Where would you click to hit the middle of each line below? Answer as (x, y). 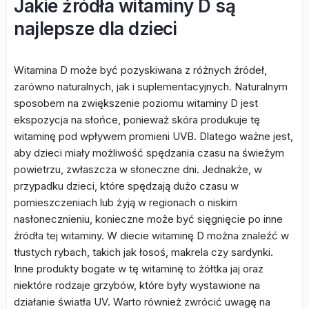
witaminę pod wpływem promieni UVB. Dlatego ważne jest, (153, 136)
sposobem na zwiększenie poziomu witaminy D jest (136, 103)
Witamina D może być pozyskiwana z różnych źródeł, (140, 70)
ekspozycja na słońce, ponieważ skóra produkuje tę (137, 120)
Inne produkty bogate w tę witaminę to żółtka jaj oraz (139, 269)
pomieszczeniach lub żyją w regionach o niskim (126, 202)
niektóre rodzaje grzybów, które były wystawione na (137, 285)
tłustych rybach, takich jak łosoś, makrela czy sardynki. (143, 252)
